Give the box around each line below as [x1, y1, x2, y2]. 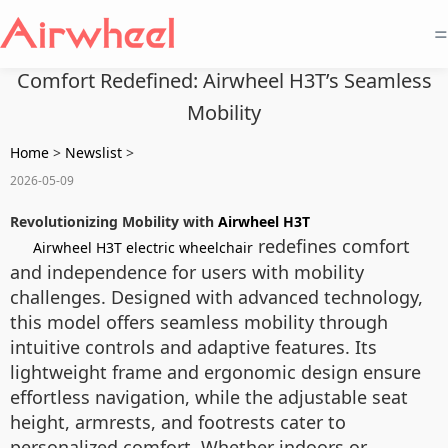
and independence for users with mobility [10, 260, 364, 284]
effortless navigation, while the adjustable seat [10, 385, 408, 409]
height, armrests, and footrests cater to [10, 410, 346, 434]
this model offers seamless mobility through [10, 310, 388, 334]
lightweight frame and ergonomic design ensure [10, 360, 421, 384]
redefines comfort [253, 234, 410, 258]
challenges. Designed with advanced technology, [10, 285, 423, 309]
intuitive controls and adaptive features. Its [10, 335, 377, 359]
